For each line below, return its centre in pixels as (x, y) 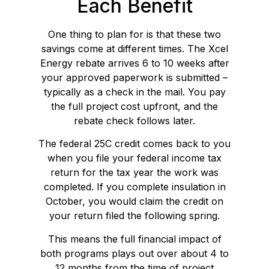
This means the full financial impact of (134, 239)
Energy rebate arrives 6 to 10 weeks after (134, 63)
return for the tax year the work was (134, 173)
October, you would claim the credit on (134, 201)
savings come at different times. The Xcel (134, 48)
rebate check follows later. (134, 120)
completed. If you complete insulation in (134, 187)
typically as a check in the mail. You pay (134, 92)
